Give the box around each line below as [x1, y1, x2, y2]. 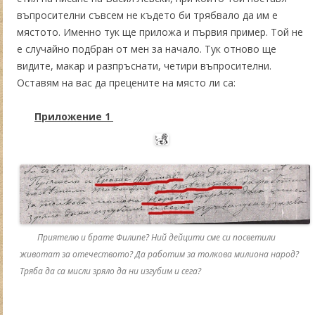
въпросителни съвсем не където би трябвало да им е [17, 8, 278, 22]
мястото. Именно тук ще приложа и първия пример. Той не [17, 25, 303, 39]
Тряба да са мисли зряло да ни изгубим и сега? [20, 264, 201, 277]
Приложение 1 [34, 109, 113, 123]
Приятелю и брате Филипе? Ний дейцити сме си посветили [37, 231, 276, 243]
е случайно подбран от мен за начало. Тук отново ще [17, 41, 276, 56]
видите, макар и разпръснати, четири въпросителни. [17, 58, 271, 72]
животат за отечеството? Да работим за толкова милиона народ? [20, 247, 299, 260]
